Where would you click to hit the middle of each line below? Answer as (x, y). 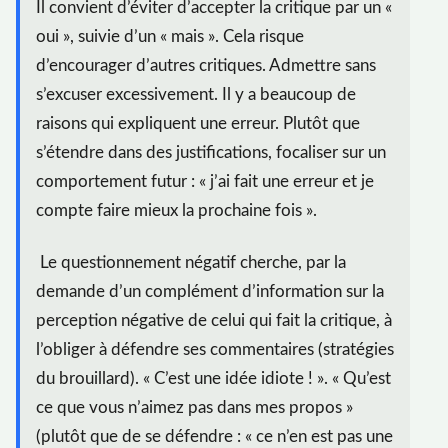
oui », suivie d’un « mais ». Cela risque (170, 37)
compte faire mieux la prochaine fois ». (176, 211)
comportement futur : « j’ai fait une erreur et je (205, 182)
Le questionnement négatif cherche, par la (191, 263)
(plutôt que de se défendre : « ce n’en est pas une (214, 437)
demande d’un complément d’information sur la (210, 292)
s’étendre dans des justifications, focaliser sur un (211, 153)
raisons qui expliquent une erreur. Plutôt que (198, 124)
